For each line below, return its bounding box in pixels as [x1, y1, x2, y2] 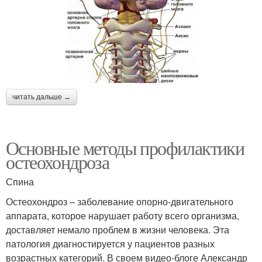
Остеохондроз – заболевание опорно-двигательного [6, 195, 233, 209]
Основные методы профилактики [6, 135, 244, 161]
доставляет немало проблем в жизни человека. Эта [6, 223, 229, 237]
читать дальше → [12, 93, 71, 102]
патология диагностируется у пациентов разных [6, 237, 215, 251]
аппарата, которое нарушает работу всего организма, [6, 209, 239, 223]
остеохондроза [6, 149, 109, 175]
